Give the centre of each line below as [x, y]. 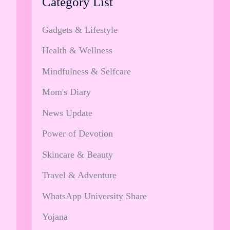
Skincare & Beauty [78, 154]
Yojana [55, 217]
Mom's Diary [66, 92]
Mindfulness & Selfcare [87, 71]
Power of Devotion [78, 133]
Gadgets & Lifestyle [80, 30]
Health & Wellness [77, 50]
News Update [67, 113]
